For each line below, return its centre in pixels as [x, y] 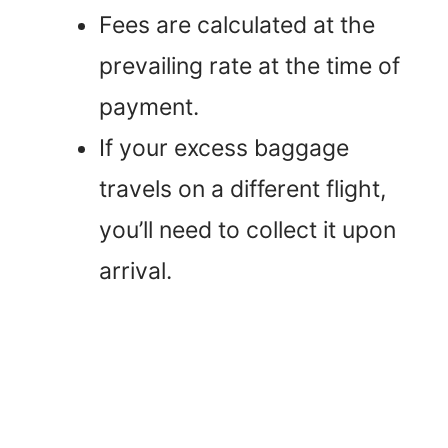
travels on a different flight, [242, 188]
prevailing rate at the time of [249, 65]
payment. [149, 106]
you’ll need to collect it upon [247, 229]
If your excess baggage [224, 147]
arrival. [135, 270]
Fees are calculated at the [237, 24]
